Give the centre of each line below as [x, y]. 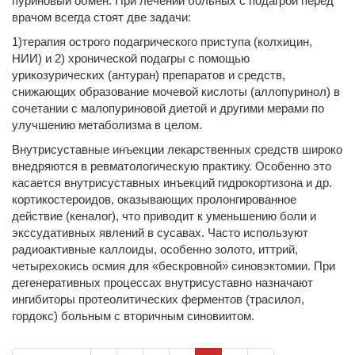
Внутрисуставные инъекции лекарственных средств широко [177, 149]
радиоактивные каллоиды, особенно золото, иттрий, [155, 249]
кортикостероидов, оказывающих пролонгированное [154, 199]
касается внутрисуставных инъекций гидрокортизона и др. [172, 183]
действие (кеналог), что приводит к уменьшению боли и [164, 216]
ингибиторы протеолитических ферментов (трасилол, [158, 299]
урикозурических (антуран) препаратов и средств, [149, 75]
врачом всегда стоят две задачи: [101, 17]
